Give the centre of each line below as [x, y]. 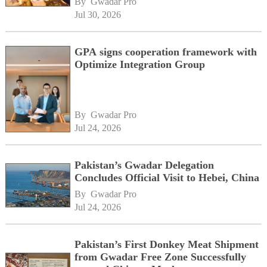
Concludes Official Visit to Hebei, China [167, 178]
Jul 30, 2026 [98, 15]
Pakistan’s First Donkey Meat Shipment [167, 245]
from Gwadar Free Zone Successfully [161, 257]
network [94, 10]
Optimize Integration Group [140, 64]
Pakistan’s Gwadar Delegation [145, 165]
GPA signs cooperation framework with [166, 52]
